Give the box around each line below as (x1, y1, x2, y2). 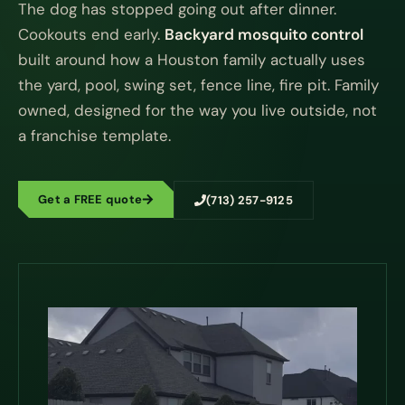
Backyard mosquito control (165, 24, 363, 44)
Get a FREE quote (38, 192, 143, 207)
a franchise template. (18, 126, 171, 146)
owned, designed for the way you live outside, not (18, 100, 377, 120)
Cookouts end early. (18, 24, 165, 44)
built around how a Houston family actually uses (18, 50, 365, 70)
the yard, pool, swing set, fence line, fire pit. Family (18, 75, 379, 95)
